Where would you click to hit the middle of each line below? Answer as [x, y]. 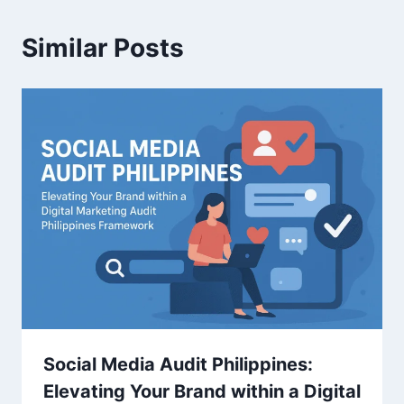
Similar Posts [103, 47]
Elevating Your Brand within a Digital [202, 391]
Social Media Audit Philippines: [178, 364]
